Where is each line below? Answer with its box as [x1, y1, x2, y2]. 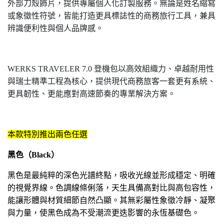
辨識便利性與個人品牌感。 [7, 24, 103, 32]
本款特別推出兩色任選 [7, 130, 87, 138]
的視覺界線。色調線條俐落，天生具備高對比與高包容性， [7, 183, 215, 192]
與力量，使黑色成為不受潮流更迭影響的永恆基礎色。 [7, 208, 199, 217]
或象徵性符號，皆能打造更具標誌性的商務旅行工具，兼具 [7, 11, 215, 20]
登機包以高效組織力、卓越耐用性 [94, 64, 214, 73]
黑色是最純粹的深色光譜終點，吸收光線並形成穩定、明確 [7, 171, 215, 179]
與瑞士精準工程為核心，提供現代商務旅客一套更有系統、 [7, 77, 215, 85]
